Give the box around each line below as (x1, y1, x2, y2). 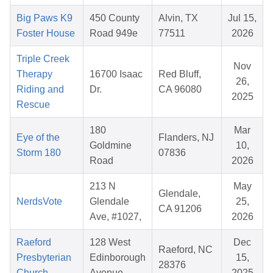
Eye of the (16, 132, 60, 143)
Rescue (16, 99, 50, 110)
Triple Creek (16, 54, 69, 65)
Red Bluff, (158, 69, 201, 80)
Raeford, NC (158, 244, 213, 255)
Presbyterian (16, 252, 71, 263)
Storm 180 (16, 147, 61, 158)
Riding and (16, 84, 64, 95)
